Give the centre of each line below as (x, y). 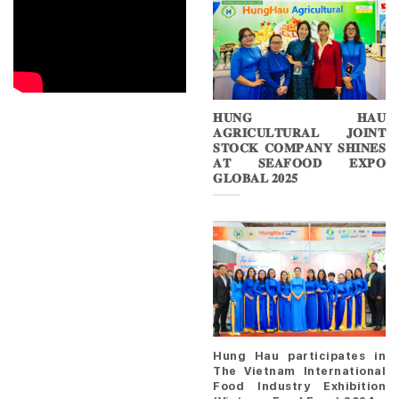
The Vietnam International (299, 370)
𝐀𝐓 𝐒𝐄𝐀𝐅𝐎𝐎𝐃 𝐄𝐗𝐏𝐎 (299, 163)
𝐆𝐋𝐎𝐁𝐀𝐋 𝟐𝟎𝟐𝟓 (256, 179)
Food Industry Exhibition (299, 385)
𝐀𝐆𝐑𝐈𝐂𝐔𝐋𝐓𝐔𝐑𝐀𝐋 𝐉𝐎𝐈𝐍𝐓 (299, 133)
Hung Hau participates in (299, 355)
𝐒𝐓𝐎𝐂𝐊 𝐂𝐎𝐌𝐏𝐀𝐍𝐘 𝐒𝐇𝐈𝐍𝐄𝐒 (299, 148)
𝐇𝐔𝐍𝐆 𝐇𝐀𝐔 (299, 118)
